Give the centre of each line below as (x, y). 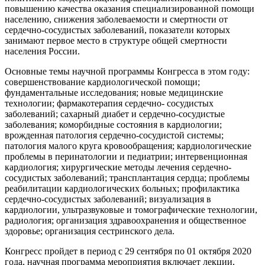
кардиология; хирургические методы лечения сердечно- (118, 167)
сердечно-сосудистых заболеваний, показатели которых (117, 30)
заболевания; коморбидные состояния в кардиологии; (113, 124)
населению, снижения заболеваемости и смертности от (116, 19)
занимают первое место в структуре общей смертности (116, 40)
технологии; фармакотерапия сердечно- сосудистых (109, 103)
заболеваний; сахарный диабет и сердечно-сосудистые (115, 114)
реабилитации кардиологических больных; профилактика (122, 188)
